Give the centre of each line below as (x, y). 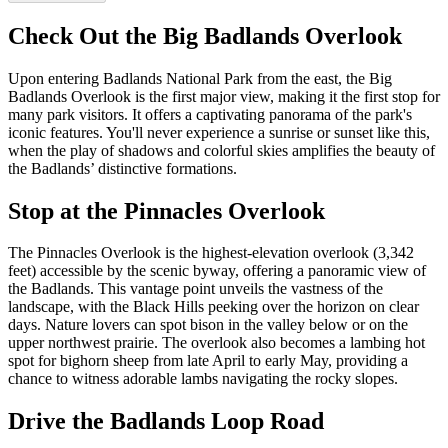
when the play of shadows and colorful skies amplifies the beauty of (221, 150)
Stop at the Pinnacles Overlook (166, 210)
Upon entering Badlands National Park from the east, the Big (200, 78)
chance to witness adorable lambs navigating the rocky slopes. (203, 379)
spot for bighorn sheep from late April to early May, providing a (208, 361)
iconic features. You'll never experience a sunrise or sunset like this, (219, 132)
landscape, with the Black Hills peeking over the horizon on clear (213, 307)
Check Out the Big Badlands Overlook (205, 35)
